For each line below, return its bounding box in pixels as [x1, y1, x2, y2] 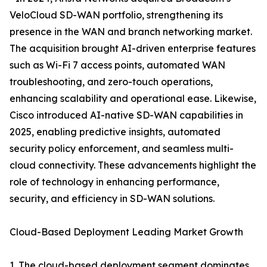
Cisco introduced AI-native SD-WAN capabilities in [10, 109, 243, 122]
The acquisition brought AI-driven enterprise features [10, 42, 256, 55]
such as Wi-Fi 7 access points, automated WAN [10, 59, 225, 72]
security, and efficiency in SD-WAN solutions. [10, 193, 215, 205]
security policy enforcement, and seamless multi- [10, 142, 234, 155]
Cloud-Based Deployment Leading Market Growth [10, 226, 243, 238]
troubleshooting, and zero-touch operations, [10, 76, 213, 88]
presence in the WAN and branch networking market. [10, 26, 252, 38]
